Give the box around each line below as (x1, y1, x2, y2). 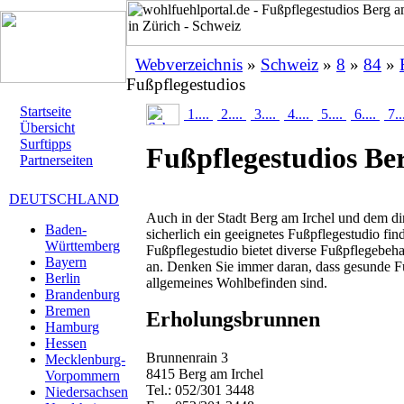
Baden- (45, 222, 87, 237)
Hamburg (45, 319, 99, 335)
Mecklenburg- (45, 352, 125, 367)
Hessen (45, 335, 87, 351)
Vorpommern (45, 368, 120, 383)
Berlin (45, 271, 80, 286)
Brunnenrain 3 (146, 350, 228, 365)
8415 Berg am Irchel (146, 366, 263, 381)
